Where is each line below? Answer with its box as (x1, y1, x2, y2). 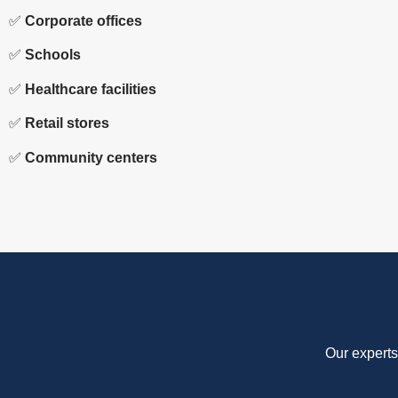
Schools (25, 47, 81, 63)
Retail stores (25, 115, 109, 131)
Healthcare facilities (25, 81, 156, 97)
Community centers (25, 149, 157, 165)
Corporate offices (25, 12, 142, 28)
